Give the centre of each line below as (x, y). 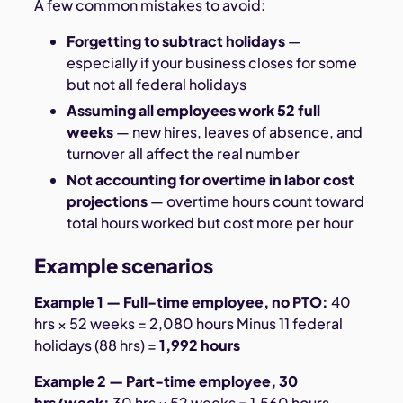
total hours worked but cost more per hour (210, 222)
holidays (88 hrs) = (97, 345)
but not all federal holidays (156, 85)
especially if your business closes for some (211, 63)
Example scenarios (124, 265)
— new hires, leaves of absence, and (237, 131)
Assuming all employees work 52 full (193, 110)
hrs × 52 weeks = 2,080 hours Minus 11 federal (189, 323)
